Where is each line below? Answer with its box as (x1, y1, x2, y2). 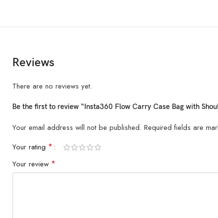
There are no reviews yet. (12, 81, 92, 91)
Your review (12, 159, 51, 169)
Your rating (12, 142, 48, 152)
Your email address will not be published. (12, 122, 142, 133)
